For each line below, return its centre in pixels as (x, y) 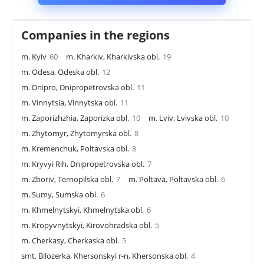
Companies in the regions (95, 35)
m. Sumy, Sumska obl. (60, 194)
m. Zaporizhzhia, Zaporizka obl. (75, 118)
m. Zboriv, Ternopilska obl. (67, 179)
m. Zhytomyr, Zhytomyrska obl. (76, 133)
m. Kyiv (34, 56)
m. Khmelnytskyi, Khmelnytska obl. (82, 209)
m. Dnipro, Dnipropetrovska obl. (77, 87)
